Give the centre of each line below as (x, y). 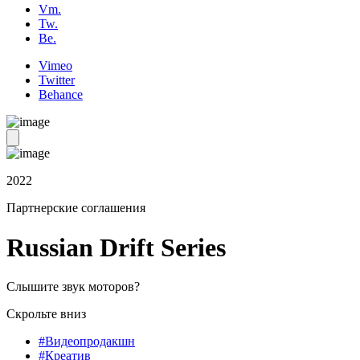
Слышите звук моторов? (73, 287)
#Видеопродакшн (87, 342)
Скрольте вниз (46, 314)
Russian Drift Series (116, 247)
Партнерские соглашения (76, 208)
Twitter (57, 80)
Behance (61, 95)
